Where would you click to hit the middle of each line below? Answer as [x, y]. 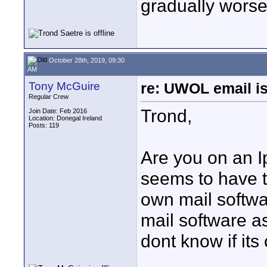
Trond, [166, 116]
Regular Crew [49, 97]
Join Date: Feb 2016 [58, 111]
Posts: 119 [44, 125]
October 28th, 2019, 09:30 [86, 60]
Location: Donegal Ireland [65, 118]
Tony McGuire [64, 86]
